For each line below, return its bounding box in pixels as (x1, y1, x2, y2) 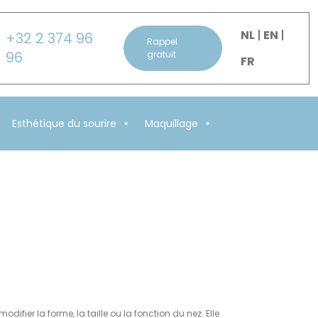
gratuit (146, 48, 176, 60)
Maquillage (144, 116, 198, 131)
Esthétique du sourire (11, 116, 116, 131)
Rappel (146, 35, 177, 48)
